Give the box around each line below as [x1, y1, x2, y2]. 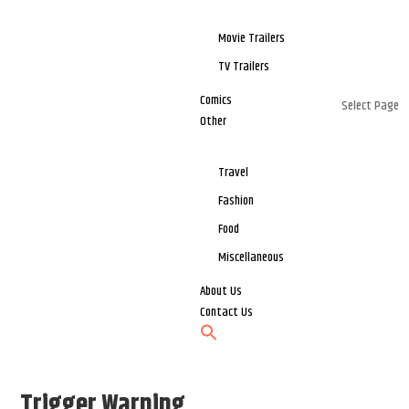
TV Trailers [218, 57, 270, 78]
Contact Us [200, 302, 254, 323]
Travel [218, 163, 249, 184]
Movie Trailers [218, 28, 286, 49]
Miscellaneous [218, 247, 285, 268]
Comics [200, 90, 233, 111]
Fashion [218, 191, 255, 212]
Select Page [341, 96, 399, 117]
